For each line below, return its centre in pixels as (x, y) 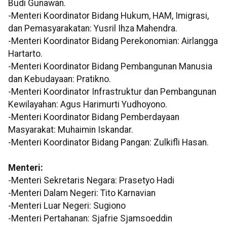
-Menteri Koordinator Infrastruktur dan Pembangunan (112, 92)
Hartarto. (25, 54)
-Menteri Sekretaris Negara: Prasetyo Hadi (91, 181)
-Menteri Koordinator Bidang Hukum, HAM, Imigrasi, (108, 16)
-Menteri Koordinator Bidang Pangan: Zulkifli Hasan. (108, 143)
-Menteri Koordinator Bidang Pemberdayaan (94, 117)
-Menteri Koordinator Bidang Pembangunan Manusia (110, 67)
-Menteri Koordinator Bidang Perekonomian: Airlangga (113, 41)
